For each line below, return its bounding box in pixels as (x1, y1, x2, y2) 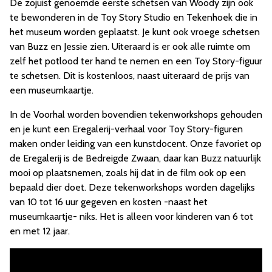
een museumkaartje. (10, 84, 93, 96)
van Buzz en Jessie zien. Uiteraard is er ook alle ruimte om (10, 40, 250, 52)
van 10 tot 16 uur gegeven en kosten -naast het (10, 195, 208, 208)
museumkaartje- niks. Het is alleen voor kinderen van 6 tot (10, 210, 253, 222)
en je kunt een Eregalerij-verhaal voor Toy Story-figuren (10, 123, 243, 135)
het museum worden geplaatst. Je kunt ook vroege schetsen (10, 25, 260, 38)
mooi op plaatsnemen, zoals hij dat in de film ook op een (10, 166, 246, 178)
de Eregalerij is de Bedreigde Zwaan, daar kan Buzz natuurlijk (10, 152, 261, 164)
